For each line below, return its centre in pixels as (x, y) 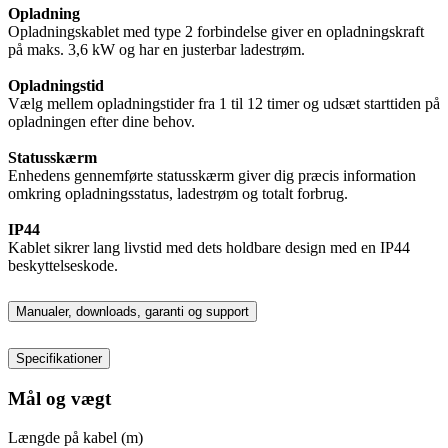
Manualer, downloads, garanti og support (132, 311)
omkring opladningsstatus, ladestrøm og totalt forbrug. (178, 193)
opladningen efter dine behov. (101, 121)
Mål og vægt (59, 399)
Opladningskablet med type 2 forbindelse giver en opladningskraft (216, 31)
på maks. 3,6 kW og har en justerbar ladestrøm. (156, 49)
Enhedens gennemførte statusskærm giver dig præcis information (212, 175)
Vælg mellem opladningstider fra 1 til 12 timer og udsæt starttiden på (224, 103)
